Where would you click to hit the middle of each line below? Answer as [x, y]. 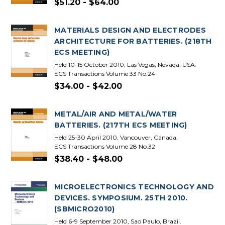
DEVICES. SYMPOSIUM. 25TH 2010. [121, 198]
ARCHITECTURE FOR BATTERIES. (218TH [133, 41]
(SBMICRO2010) [85, 209]
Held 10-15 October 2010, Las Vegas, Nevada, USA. [125, 65]
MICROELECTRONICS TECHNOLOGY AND [134, 187]
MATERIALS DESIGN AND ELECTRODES [130, 30]
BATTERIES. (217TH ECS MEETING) [121, 125]
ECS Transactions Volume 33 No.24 [105, 74]
